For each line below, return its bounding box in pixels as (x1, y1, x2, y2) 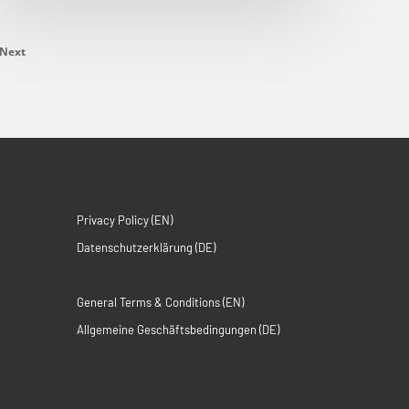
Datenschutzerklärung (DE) (77, 240, 216, 255)
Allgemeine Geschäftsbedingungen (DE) (77, 322, 280, 337)
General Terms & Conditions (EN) (77, 295, 245, 309)
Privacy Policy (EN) (77, 213, 173, 227)
